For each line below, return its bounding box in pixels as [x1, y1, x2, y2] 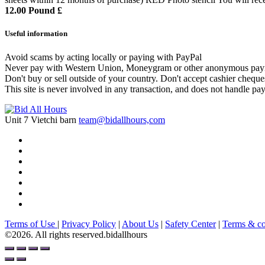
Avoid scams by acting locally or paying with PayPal [5, 51, 202, 62]
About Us [122, 218, 159, 229]
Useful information [5, 29, 67, 38]
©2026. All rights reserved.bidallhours [5, 229, 147, 240]
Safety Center [165, 218, 216, 229]
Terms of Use [5, 218, 57, 229]
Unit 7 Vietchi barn [5, 114, 79, 125]
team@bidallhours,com [79, 114, 165, 125]
